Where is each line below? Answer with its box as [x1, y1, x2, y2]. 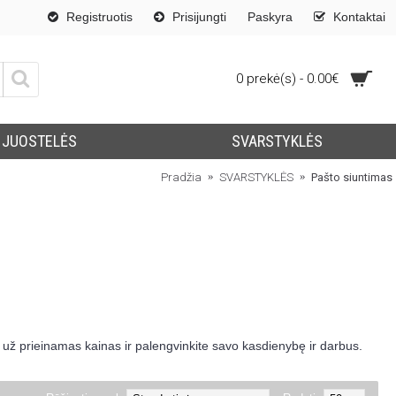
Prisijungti [172, 10, 226, 24]
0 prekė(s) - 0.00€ [235, 71, 339, 87]
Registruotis [66, 10, 133, 24]
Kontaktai [333, 10, 385, 24]
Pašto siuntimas [311, 170, 392, 184]
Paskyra [247, 10, 293, 24]
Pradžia [161, 170, 202, 184]
